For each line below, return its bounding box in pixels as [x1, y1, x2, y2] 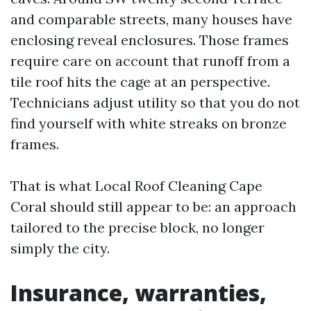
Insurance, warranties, [10, 278, 267, 308]
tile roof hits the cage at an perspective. [10, 73, 270, 90]
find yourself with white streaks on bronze [10, 115, 287, 132]
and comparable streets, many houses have [10, 10, 292, 28]
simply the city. [10, 239, 110, 257]
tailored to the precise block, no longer [10, 219, 264, 236]
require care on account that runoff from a [10, 52, 290, 69]
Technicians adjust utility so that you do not [10, 94, 300, 111]
